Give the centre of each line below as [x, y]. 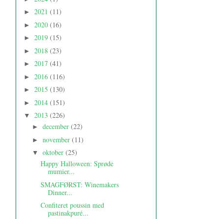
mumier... [61, 172]
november [57, 139]
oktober [54, 153]
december [56, 127]
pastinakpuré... [68, 213]
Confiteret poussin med [72, 205]
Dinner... [60, 192]
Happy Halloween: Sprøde [77, 164]
